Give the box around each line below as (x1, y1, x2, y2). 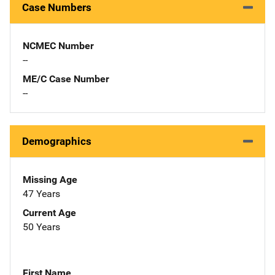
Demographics (22, 134, 91, 147)
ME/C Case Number (23, 72, 109, 85)
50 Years (23, 220, 60, 233)
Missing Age (23, 173, 77, 185)
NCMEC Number (23, 39, 94, 52)
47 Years (23, 187, 60, 199)
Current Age (23, 206, 76, 219)
